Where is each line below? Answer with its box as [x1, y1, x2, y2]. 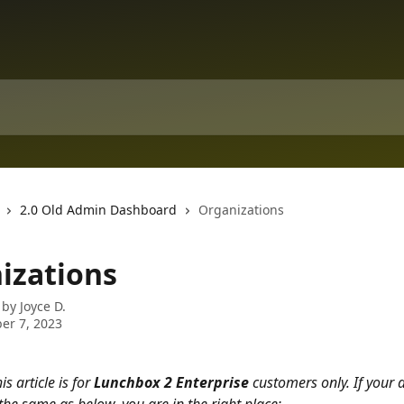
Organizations [198, 201, 284, 218]
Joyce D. [20, 298, 66, 315]
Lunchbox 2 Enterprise [94, 372, 249, 392]
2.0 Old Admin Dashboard [20, 201, 177, 218]
